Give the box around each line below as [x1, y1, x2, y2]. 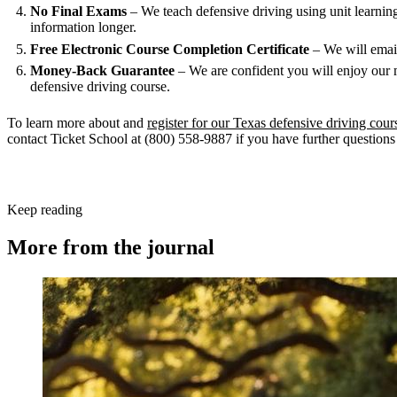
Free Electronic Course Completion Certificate [29, 41, 309, 57]
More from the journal [7, 236, 214, 260]
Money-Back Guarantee [29, 63, 175, 79]
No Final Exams [29, 4, 127, 19]
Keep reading [7, 202, 82, 218]
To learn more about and [7, 114, 147, 130]
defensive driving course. [29, 79, 170, 95]
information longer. [29, 19, 136, 35]
